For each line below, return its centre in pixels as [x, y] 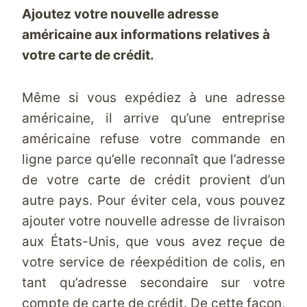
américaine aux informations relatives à [146, 35]
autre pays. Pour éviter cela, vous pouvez [153, 200]
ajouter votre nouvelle [91, 221]
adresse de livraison [223, 221]
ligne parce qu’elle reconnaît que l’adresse [153, 159]
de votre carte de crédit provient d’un [153, 180]
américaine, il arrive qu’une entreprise [153, 118]
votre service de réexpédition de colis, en [153, 262]
